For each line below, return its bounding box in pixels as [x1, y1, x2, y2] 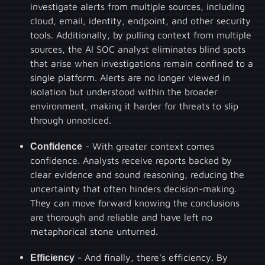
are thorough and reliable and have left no [30, 211, 213, 222]
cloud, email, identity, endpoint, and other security [30, 15, 251, 26]
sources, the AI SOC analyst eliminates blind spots [30, 43, 246, 54]
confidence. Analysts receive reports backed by [30, 154, 232, 166]
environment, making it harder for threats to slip [30, 100, 239, 111]
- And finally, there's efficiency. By [75, 251, 228, 263]
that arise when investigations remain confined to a [30, 57, 254, 69]
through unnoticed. [30, 114, 112, 125]
